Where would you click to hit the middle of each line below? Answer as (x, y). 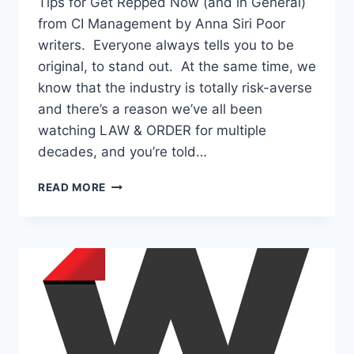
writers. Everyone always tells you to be (166, 45)
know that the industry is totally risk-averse (175, 87)
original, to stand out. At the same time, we (177, 66)
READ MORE (72, 187)
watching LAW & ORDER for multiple (152, 130)
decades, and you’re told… (122, 151)
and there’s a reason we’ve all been (150, 109)
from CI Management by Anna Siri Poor (162, 23)
